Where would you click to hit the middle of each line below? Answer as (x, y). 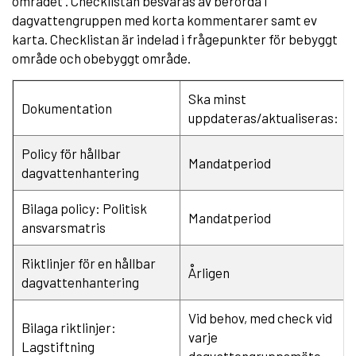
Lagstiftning (58, 346)
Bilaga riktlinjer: (69, 327)
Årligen (209, 272)
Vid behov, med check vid (260, 317)
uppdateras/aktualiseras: (263, 117)
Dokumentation (67, 108)
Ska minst (217, 98)
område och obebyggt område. (101, 58)
